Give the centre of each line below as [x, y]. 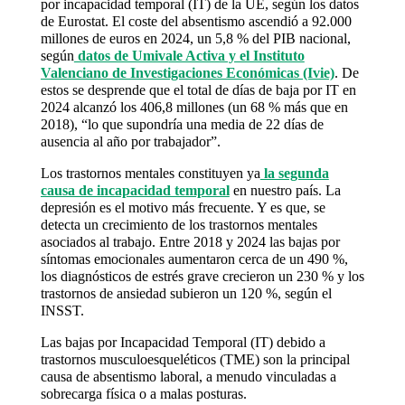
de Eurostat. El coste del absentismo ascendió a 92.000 [196, 21]
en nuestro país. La [285, 190]
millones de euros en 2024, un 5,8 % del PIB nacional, [195, 38]
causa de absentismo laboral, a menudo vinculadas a [188, 376]
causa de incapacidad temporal [135, 190]
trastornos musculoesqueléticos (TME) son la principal [195, 359]
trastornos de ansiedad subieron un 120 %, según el [186, 293]
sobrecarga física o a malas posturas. [143, 393]
